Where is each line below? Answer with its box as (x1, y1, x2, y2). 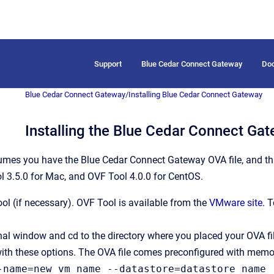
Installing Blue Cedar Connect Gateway (128, 90, 262, 99)
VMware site (209, 197, 262, 209)
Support (94, 59, 122, 68)
